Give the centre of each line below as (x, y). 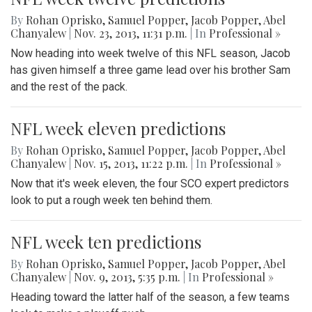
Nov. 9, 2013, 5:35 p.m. (127, 276)
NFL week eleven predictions (118, 128)
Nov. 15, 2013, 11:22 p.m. (131, 163)
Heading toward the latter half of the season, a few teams (150, 297)
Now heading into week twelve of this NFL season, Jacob (150, 53)
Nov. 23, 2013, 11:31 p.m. (131, 33)
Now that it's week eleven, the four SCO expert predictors (150, 183)
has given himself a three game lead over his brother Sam (150, 70)
